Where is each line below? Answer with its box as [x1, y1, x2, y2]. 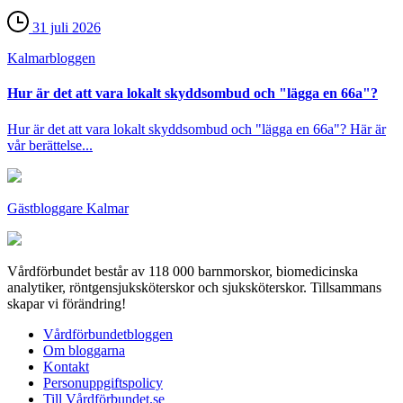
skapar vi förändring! [7, 295, 126, 311]
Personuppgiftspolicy [43, 374, 163, 390]
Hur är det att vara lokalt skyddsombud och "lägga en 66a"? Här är [7, 121, 386, 137]
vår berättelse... [7, 137, 93, 153]
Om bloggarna [43, 342, 125, 358]
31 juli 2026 [29, 20, 101, 36]
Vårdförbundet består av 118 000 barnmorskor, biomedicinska [7, 263, 358, 279]
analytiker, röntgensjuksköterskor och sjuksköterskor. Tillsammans [7, 279, 381, 295]
